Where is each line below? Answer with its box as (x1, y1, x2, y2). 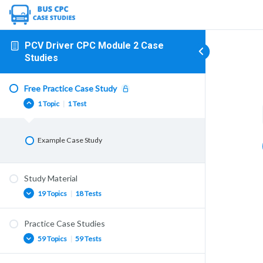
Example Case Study (37, 136, 102, 145)
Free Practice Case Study (24, 83, 117, 93)
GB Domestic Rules (37, 225, 100, 235)
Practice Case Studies (24, 218, 105, 229)
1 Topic (38, 99, 60, 108)
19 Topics (38, 188, 68, 198)
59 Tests (74, 234, 102, 243)
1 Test (66, 99, 86, 108)
